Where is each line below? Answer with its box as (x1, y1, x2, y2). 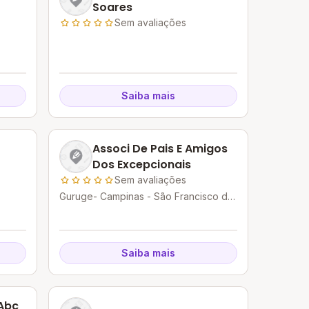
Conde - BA (59, 204, 113, 216)
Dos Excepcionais (92, 157, 192, 172)
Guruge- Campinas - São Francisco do (59, 190, 235, 202)
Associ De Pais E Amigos (92, 141, 228, 157)
